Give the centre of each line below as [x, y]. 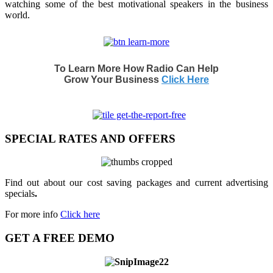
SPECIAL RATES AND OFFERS [90, 138]
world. [19, 15]
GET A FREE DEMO [60, 238]
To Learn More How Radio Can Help [136, 68]
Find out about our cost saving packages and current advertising [136, 183]
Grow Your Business [113, 79]
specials [20, 194]
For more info [33, 214]
